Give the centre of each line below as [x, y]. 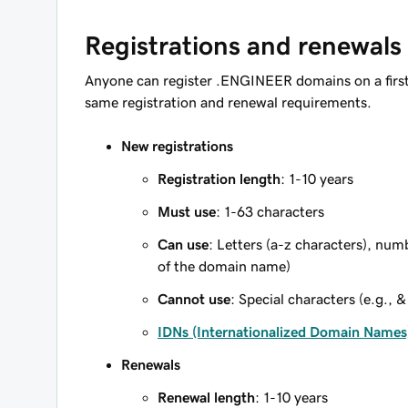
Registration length [219, 178]
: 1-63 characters [270, 211]
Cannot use [194, 299]
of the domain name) [224, 266]
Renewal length [206, 397]
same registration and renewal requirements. [228, 102]
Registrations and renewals [243, 46]
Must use [187, 211]
